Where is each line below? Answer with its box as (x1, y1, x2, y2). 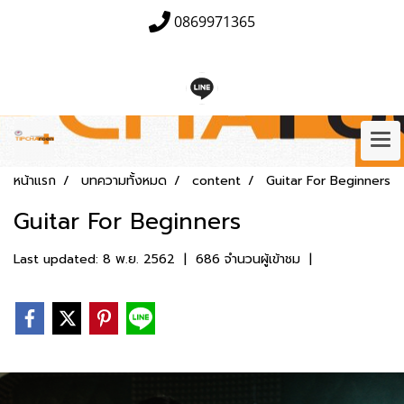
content (192, 171, 241, 190)
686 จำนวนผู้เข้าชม (196, 250, 300, 269)
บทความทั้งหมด (81, 171, 167, 190)
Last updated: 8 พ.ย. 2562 (14, 250, 175, 269)
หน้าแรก (14, 171, 56, 190)
